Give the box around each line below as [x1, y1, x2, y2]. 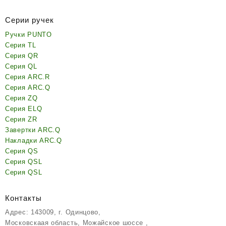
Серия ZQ [5, 94, 38, 102]
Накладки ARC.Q [5, 136, 62, 144]
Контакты [5, 193, 42, 202]
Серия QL [5, 62, 37, 70]
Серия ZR [5, 115, 37, 123]
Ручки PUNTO [5, 30, 52, 38]
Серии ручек [5, 16, 54, 25]
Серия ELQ [5, 104, 42, 112]
